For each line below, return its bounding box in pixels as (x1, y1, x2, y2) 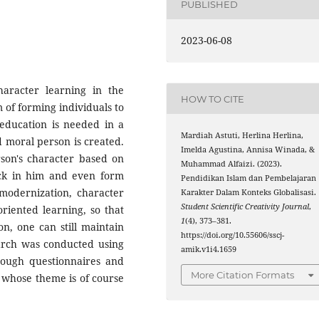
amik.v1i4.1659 (181, 244, 237, 255)
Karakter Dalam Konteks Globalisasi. (181, 187, 317, 198)
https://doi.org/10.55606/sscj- (181, 230, 285, 241)
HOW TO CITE (181, 93, 245, 105)
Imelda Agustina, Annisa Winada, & (181, 145, 315, 155)
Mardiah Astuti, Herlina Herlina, (181, 130, 304, 141)
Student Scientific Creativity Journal (181, 202, 310, 212)
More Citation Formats (191, 268, 295, 281)
